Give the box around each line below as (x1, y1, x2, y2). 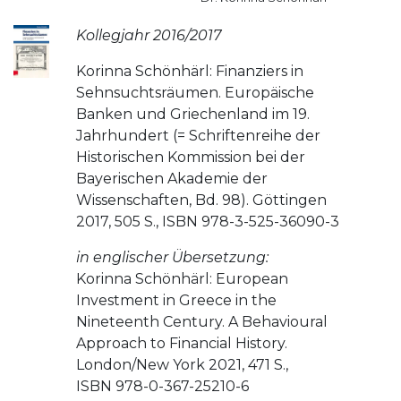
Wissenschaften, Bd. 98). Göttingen (75, 192, 327, 209)
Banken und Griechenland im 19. (75, 106, 310, 124)
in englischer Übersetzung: (75, 249, 269, 267)
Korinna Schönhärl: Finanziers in (75, 63, 303, 81)
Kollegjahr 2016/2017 (75, 27, 221, 45)
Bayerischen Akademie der (75, 170, 268, 188)
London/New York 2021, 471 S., (75, 356, 288, 374)
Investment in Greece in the (75, 292, 277, 310)
